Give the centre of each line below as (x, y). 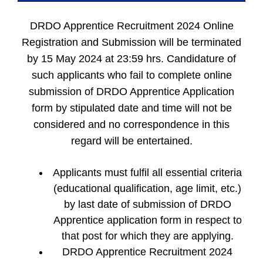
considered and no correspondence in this (131, 124)
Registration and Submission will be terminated (131, 42)
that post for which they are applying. (147, 236)
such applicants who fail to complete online (131, 75)
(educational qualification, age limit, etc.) (147, 188)
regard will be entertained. (131, 141)
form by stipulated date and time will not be (131, 108)
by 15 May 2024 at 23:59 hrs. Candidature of (131, 59)
